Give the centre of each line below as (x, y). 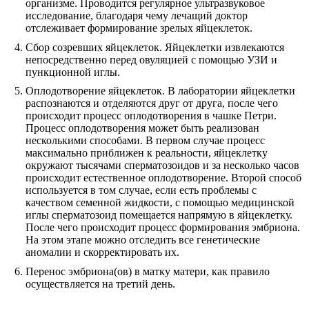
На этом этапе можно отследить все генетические (142, 240)
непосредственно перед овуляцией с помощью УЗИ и (151, 59)
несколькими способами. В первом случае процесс (145, 141)
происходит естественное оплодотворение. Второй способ (163, 178)
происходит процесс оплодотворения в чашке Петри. (151, 116)
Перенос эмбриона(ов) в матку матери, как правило (147, 271)
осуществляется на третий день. (100, 283)
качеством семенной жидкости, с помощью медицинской (160, 203)
